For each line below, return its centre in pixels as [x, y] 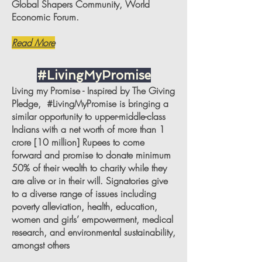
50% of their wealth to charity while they [89, 168]
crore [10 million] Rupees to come [78, 142]
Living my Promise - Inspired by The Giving [93, 91]
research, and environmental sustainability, [94, 232]
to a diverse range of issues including [84, 194]
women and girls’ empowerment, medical [92, 219]
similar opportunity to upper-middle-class [89, 116]
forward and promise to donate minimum [91, 155]
